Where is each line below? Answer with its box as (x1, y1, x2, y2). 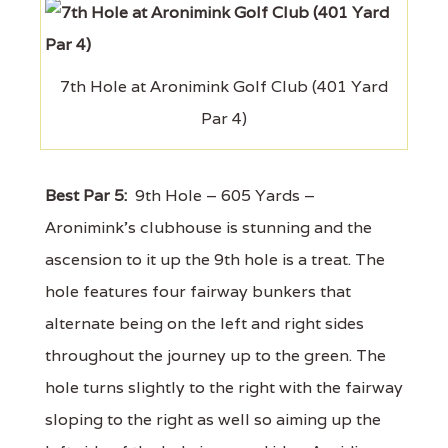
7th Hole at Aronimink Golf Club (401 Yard (60, 75, 388, 97)
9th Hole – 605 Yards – (127, 184, 315, 206)
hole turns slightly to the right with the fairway (45, 376, 403, 398)
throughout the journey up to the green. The (45, 344, 386, 366)
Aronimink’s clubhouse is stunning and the (45, 216, 372, 238)
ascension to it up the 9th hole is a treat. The (45, 248, 385, 270)
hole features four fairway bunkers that (45, 280, 351, 302)
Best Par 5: (45, 184, 127, 206)
